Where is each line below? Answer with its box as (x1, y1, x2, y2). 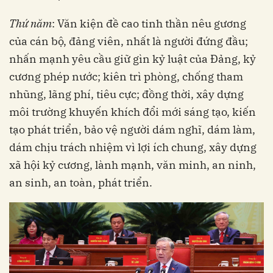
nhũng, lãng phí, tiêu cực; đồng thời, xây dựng (9, 87, 244, 102)
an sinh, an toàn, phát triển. (9, 175, 152, 190)
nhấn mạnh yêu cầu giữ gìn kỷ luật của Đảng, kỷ (9, 52, 256, 66)
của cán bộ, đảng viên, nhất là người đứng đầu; (9, 34, 248, 49)
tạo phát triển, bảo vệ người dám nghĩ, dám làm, (9, 122, 255, 137)
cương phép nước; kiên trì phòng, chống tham (9, 69, 243, 84)
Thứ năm (9, 16, 52, 31)
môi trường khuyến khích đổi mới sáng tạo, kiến (9, 105, 256, 119)
